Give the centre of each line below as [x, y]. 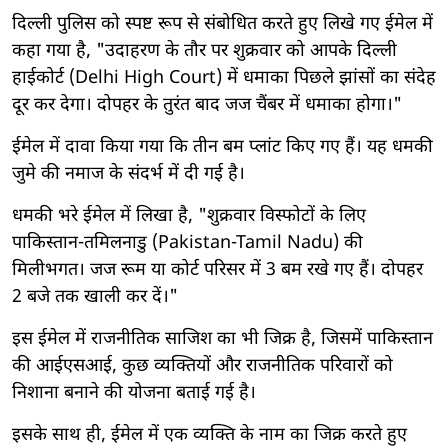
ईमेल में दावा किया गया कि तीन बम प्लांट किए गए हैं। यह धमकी [222, 147]
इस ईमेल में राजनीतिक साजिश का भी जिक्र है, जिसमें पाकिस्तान [222, 339]
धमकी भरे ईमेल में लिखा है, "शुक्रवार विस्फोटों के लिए [189, 216]
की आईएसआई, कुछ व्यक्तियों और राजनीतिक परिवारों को [202, 366]
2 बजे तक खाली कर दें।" [95, 297]
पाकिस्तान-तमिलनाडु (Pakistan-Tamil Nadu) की [187, 243]
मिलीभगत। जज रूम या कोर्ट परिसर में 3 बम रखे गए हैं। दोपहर [217, 270]
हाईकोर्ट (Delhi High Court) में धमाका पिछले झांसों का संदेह [224, 78]
